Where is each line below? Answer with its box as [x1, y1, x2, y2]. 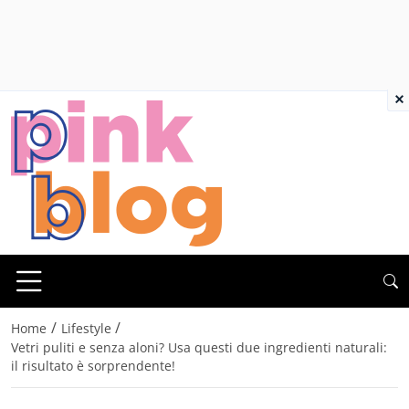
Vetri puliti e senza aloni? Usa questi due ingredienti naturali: [11, 339, 387, 357]
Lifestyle [60, 320, 111, 338]
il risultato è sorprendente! [11, 357, 175, 375]
